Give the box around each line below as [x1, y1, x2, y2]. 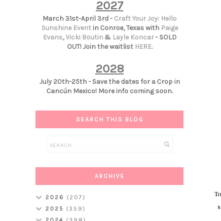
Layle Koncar [112, 33, 154, 42]
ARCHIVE [94, 173, 125, 180]
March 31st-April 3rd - [42, 14, 114, 23]
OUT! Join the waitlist [67, 42, 135, 51]
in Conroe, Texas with [91, 24, 161, 33]
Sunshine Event [41, 24, 91, 33]
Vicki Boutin [65, 33, 103, 42]
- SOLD [153, 33, 177, 42]
